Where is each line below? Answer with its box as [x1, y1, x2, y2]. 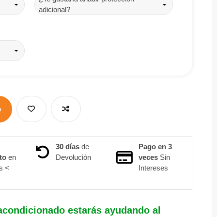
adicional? [38, 5, 70, 14]
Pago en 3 [139, 142, 172, 151]
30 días [55, 142, 79, 151]
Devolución [55, 153, 91, 161]
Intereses [139, 163, 169, 172]
